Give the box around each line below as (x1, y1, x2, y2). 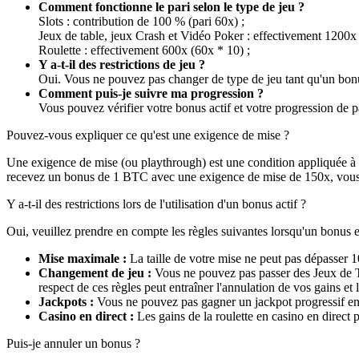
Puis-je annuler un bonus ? (6, 336, 140, 350)
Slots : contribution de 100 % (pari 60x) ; (38, 14, 244, 28)
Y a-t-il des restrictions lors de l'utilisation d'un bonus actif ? (6, 196, 306, 211)
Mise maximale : (38, 251, 127, 265)
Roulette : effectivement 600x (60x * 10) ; (38, 42, 250, 57)
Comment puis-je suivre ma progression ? (38, 86, 264, 100)
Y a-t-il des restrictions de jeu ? (38, 57, 205, 71)
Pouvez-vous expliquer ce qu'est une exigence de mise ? (6, 127, 289, 142)
